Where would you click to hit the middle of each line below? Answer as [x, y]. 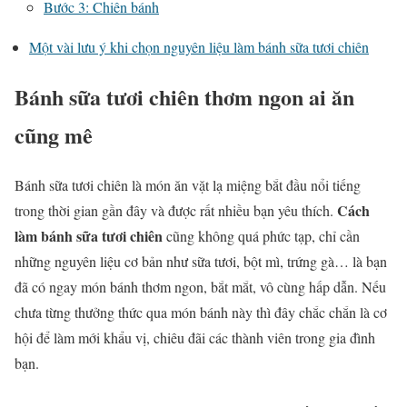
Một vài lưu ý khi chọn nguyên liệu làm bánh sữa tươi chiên [199, 47]
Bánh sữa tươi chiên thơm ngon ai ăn [184, 96]
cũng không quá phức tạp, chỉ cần [261, 235]
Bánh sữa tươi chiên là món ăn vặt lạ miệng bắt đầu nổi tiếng [188, 184]
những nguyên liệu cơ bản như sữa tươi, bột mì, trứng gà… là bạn [201, 261]
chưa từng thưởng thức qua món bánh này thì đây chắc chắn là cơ [201, 312]
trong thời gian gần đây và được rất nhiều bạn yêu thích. [176, 210]
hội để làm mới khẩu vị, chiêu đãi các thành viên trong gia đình [195, 337]
